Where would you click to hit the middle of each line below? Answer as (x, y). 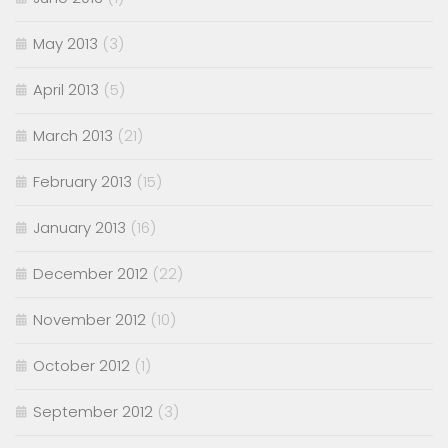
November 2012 (89, 320)
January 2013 (79, 228)
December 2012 (90, 274)
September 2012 (93, 412)
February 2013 (82, 182)
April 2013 (66, 90)
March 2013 (73, 136)
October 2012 (81, 366)
